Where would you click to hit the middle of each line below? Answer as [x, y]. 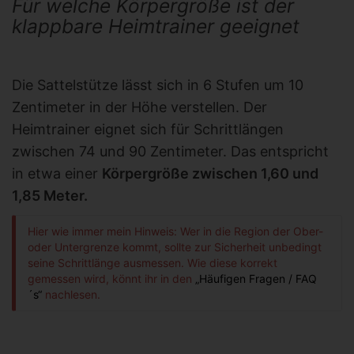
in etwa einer [57, 174]
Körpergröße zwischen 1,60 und [210, 174]
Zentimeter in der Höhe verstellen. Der [139, 107]
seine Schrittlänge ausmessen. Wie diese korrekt [153, 263]
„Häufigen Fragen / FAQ [256, 279]
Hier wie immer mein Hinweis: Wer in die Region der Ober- [175, 232]
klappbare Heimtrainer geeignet [156, 26]
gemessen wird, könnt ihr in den [111, 279]
